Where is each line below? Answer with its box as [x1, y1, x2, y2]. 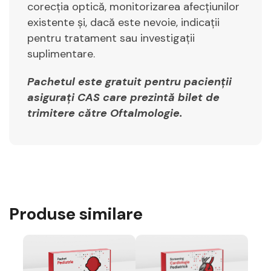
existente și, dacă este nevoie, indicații [27, 15, 220, 30]
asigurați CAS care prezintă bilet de [27, 90, 220, 105]
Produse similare [9, 202, 143, 225]
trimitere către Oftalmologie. [27, 105, 183, 120]
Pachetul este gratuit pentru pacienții [27, 74, 232, 89]
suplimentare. [27, 46, 95, 61]
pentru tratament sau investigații [27, 30, 195, 45]
